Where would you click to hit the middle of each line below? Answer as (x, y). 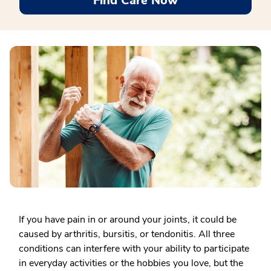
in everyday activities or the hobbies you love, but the (131, 263)
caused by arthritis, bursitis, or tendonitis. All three (127, 234)
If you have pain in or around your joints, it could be (128, 220)
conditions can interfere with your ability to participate (134, 249)
